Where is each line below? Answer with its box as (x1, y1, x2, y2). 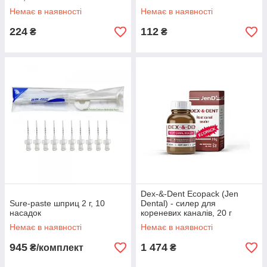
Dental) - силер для (141, 198, 216, 208)
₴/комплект (27, 243, 83, 253)
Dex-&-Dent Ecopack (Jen (141, 189, 238, 198)
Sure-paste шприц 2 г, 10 (10, 198, 105, 208)
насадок (10, 208, 41, 218)
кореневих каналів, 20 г (141, 208, 232, 218)
